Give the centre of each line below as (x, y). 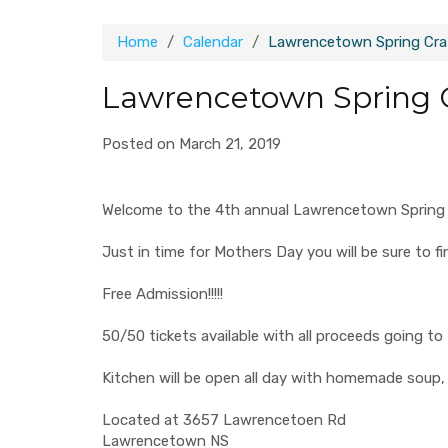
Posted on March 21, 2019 (191, 144)
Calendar (213, 42)
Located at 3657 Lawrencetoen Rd (224, 420)
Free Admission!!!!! (162, 294)
